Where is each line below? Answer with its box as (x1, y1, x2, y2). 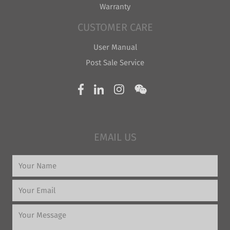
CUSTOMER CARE (77, 21, 153, 33)
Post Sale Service (86, 58, 144, 67)
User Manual (93, 43, 137, 52)
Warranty (100, 2, 130, 11)
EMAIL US (93, 131, 137, 143)
